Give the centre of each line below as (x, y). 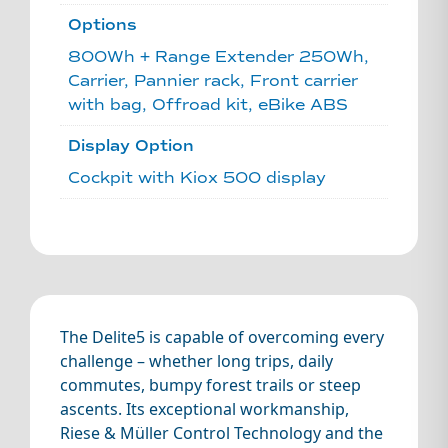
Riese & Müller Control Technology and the (221, 432)
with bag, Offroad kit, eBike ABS (208, 104)
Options (102, 24)
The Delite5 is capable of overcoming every (222, 336)
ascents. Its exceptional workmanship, (204, 408)
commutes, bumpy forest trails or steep (210, 384)
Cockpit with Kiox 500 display (197, 177)
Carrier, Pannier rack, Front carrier (213, 80)
